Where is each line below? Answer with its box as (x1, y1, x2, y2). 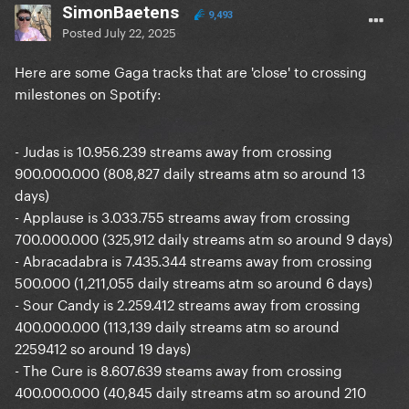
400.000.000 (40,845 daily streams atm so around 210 (15, 380, 366, 403)
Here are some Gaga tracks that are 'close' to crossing (15, 59, 367, 82)
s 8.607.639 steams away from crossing (90, 358, 342, 381)
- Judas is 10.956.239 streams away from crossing (15, 139, 332, 162)
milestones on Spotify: (15, 81, 162, 104)
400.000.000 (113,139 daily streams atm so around (15, 314, 340, 337)
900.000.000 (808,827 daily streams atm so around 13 (15, 161, 365, 184)
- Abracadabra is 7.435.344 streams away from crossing (15, 248, 372, 271)
